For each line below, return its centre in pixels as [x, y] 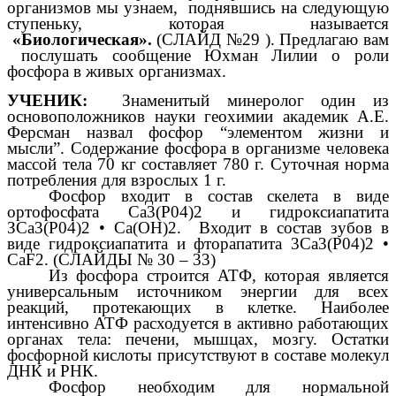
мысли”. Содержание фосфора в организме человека [198, 148]
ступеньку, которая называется [198, 24]
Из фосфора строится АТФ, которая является [219, 275]
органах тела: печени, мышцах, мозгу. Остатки [198, 339]
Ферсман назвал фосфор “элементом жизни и [198, 132]
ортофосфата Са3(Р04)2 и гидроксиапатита [198, 211]
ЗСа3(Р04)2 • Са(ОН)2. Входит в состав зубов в [198, 227]
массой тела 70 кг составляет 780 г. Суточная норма [198, 164]
